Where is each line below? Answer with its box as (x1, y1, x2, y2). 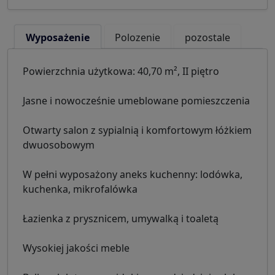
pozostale (184, 31, 230, 45)
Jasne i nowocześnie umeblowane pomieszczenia (23, 94, 250, 108)
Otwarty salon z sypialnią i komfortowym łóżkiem (23, 123, 252, 137)
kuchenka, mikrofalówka (23, 182, 137, 196)
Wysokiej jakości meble (23, 241, 130, 255)
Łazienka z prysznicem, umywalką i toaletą (23, 212, 219, 226)
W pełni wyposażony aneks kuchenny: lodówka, (23, 168, 242, 182)
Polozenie (115, 31, 161, 45)
